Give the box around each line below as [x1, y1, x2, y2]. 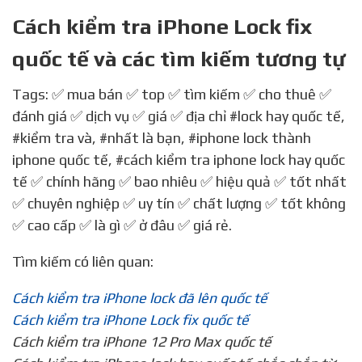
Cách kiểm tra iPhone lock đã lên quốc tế [12, 288, 267, 306]
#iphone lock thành [188, 128, 311, 146]
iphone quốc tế [12, 150, 108, 168]
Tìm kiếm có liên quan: [22, 252, 154, 270]
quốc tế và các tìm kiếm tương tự [12, 45, 345, 71]
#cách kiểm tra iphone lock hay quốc [116, 150, 345, 168]
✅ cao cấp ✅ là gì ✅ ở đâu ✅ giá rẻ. [12, 216, 232, 234]
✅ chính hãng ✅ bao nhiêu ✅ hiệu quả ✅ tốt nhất [27, 172, 347, 190]
